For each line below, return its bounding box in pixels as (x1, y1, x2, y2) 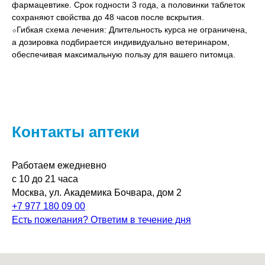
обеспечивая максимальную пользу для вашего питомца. (12, 50, 235, 60)
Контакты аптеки (12, 123, 140, 141)
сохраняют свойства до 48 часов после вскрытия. (12, 12, 204, 22)
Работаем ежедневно (12, 160, 106, 171)
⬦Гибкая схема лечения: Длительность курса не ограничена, (12, 25, 247, 35)
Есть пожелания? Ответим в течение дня (12, 215, 191, 225)
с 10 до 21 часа (12, 174, 78, 185)
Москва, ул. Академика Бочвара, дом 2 (12, 188, 182, 198)
